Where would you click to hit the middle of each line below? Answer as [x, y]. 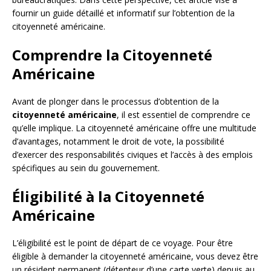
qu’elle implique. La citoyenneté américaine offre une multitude [134, 128]
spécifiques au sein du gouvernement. [86, 168]
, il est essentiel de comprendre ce [184, 114]
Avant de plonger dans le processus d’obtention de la [116, 101]
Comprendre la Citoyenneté [112, 54]
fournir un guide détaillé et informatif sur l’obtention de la [123, 13]
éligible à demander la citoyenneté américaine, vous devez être [135, 256]
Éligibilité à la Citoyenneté [108, 196]
